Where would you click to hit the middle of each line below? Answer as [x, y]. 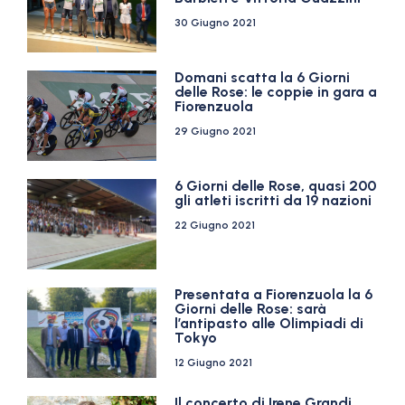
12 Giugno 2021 [214, 363]
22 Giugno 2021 [215, 225]
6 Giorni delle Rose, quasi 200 [276, 186]
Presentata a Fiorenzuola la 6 [274, 294]
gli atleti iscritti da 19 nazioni [273, 200]
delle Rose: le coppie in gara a [276, 92]
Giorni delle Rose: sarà [251, 309]
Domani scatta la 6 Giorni [263, 77]
